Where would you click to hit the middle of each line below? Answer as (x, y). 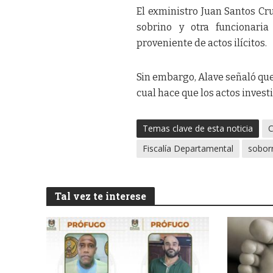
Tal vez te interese (100, 196)
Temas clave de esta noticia (198, 128)
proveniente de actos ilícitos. (202, 43)
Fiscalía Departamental (188, 148)
